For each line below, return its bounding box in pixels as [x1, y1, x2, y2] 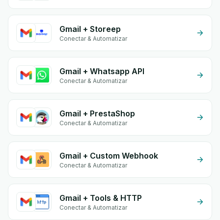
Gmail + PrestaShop [59, 109, 135, 118]
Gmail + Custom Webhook [59, 151, 158, 161]
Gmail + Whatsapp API [59, 66, 144, 76]
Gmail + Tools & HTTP [59, 193, 142, 203]
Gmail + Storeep [59, 24, 121, 34]
